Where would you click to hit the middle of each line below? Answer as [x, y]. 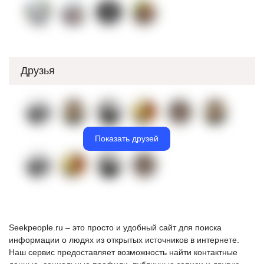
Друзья [38, 71]
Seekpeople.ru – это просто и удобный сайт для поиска [115, 227]
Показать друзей [127, 138]
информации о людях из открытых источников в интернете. [124, 240]
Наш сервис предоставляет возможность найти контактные [123, 252]
